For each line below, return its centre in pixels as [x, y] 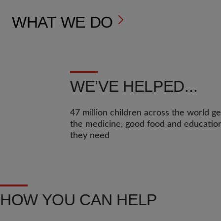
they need [90, 136]
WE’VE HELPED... [134, 86]
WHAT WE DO [62, 22]
